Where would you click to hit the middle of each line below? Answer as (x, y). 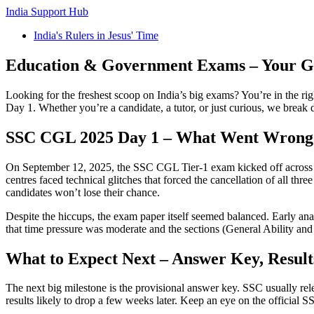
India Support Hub (47, 12)
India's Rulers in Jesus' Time (96, 35)
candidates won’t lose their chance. (83, 192)
